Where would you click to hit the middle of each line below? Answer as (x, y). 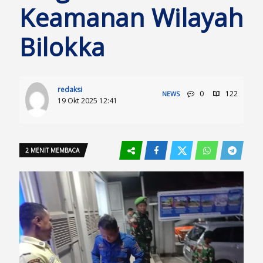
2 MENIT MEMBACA (52, 150)
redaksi (70, 90)
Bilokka (62, 47)
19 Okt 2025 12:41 (87, 101)
